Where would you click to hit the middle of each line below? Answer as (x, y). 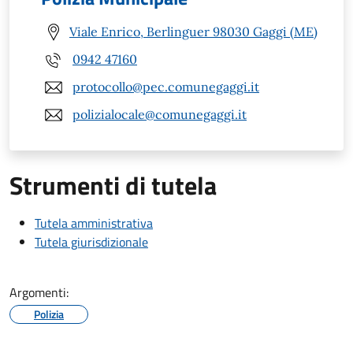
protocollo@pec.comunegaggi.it (166, 87)
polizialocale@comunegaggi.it (160, 115)
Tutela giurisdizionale (91, 242)
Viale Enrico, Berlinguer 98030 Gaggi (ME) (193, 32)
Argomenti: (39, 292)
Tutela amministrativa (94, 223)
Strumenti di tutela (113, 185)
